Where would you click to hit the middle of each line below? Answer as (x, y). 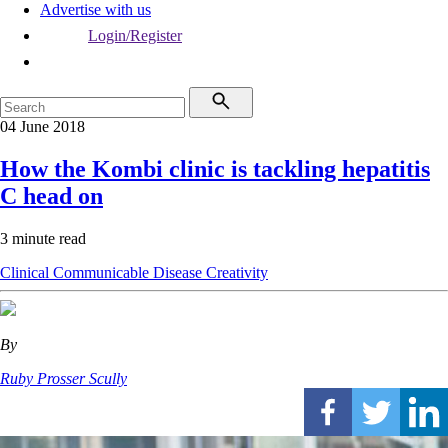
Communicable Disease (129, 272)
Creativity (237, 272)
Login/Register (135, 35)
